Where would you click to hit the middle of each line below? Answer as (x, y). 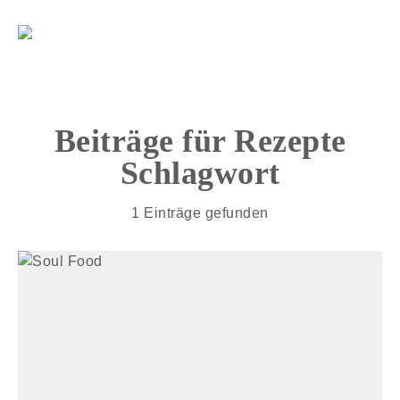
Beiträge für (144, 141)
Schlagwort (200, 173)
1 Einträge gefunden (200, 213)
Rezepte (290, 141)
